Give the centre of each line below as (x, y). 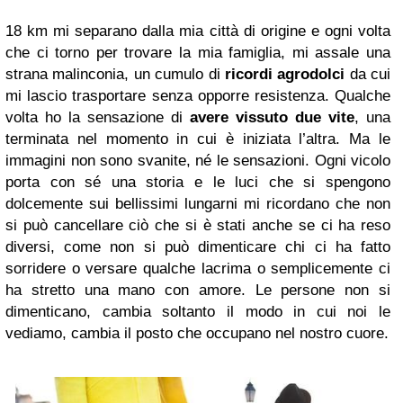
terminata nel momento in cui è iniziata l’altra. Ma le (198, 139)
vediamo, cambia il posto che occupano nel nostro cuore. (197, 334)
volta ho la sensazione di (98, 118)
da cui (367, 75)
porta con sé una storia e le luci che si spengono (198, 183)
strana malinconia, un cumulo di (115, 75)
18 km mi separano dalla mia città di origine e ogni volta (198, 31)
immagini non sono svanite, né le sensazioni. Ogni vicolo (198, 161)
